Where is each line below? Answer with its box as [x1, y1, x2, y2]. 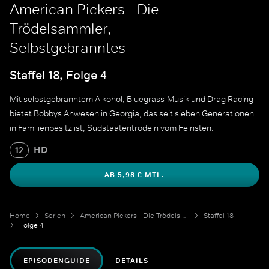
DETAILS [115, 256, 149, 266]
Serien [44, 211, 65, 221]
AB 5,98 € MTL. [104, 170, 165, 180]
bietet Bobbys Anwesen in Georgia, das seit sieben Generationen [10, 108, 254, 119]
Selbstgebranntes [10, 39, 125, 56]
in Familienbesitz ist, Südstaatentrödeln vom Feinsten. [10, 122, 214, 134]
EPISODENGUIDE [23, 256, 90, 266]
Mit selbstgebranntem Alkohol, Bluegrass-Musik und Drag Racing [10, 94, 253, 105]
